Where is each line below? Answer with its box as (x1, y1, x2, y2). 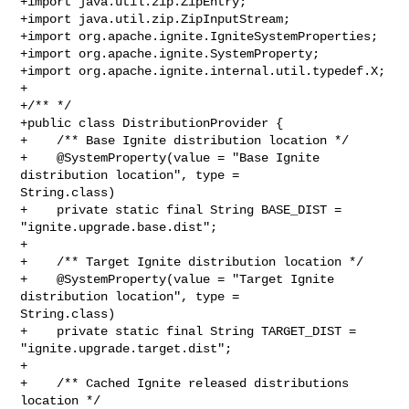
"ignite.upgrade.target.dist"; (20, 341, 233, 356)
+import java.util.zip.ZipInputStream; (20, 11, 291, 26)
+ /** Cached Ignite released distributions (20, 375, 350, 391)
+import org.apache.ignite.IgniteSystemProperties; (20, 28, 379, 44)
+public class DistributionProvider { (20, 115, 284, 131)
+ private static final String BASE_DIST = (20, 202, 342, 217)
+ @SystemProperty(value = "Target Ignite (20, 271, 335, 287)
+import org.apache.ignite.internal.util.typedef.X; (20, 63, 386, 79)
